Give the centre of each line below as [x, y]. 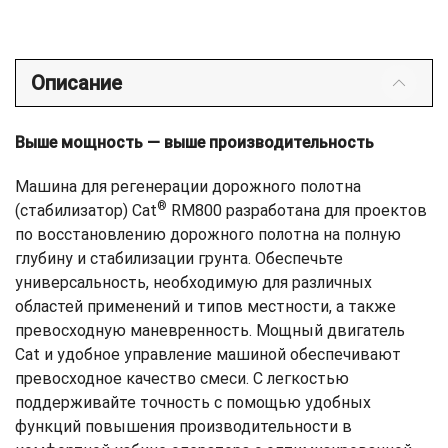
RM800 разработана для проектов [297, 211]
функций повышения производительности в [183, 427]
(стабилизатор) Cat [86, 211]
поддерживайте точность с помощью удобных [193, 403]
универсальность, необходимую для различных [193, 283]
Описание [76, 83]
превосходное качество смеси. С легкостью [182, 379]
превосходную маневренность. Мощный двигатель [210, 331]
